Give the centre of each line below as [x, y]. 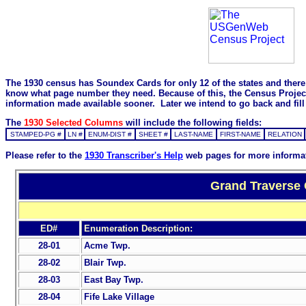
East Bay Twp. [113, 279]
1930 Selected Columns [75, 123]
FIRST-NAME [240, 135]
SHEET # [153, 135]
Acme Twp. [107, 245]
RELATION [284, 135]
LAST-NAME [194, 135]
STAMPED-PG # [36, 135]
